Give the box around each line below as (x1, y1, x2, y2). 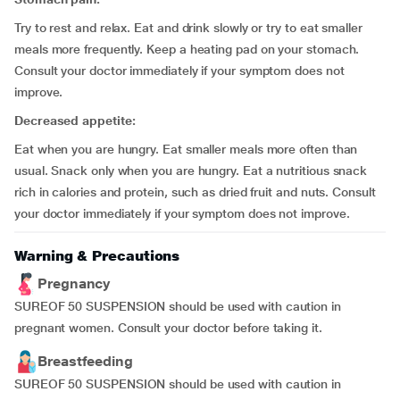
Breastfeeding (37, 353, 133, 370)
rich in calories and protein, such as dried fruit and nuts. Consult (14, 185, 376, 199)
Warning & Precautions (14, 247, 180, 264)
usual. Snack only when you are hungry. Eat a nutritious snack (14, 163, 368, 178)
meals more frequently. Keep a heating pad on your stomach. (14, 42, 360, 56)
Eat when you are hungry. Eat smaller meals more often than (14, 142, 358, 156)
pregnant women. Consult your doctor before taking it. (14, 321, 322, 335)
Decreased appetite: (14, 113, 136, 128)
